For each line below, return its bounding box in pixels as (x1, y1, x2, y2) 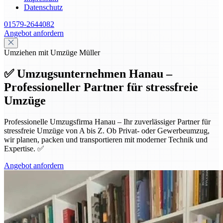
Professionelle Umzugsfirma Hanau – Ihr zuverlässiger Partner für (4, 117, 211, 126)
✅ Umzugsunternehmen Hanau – (4, 67, 172, 80)
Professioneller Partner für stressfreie (4, 80, 198, 94)
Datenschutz (24, 3, 63, 11)
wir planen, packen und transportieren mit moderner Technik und (4, 135, 208, 144)
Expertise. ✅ (4, 144, 44, 153)
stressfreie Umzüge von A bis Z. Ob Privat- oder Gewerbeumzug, (4, 126, 210, 135)
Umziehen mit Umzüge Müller (4, 48, 100, 57)
